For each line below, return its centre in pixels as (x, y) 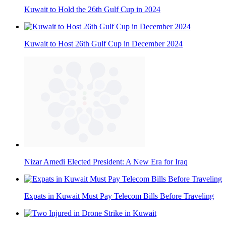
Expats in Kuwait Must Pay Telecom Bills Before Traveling (119, 196)
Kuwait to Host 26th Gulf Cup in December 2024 (103, 43)
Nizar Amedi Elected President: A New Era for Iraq (106, 161)
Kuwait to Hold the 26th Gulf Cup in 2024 (92, 9)
